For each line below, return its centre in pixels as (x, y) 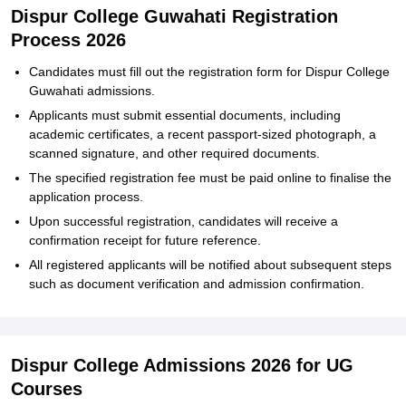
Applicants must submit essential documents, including (185, 115)
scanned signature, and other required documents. (174, 153)
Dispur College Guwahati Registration (174, 16)
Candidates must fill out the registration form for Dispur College (209, 72)
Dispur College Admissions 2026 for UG (182, 365)
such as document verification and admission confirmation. (197, 284)
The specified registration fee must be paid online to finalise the (210, 178)
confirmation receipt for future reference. (145, 240)
